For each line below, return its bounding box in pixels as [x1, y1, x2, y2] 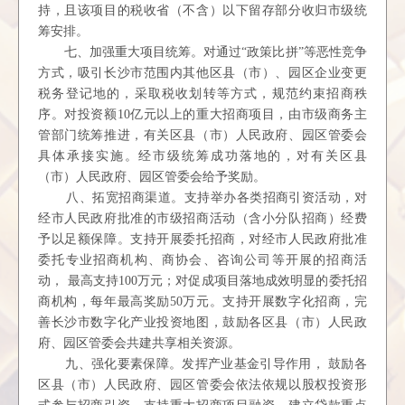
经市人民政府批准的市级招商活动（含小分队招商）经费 [38, 212, 367, 225]
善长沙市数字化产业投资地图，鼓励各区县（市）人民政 [38, 316, 367, 329]
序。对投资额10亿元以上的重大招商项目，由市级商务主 [38, 108, 367, 121]
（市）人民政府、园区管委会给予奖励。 [38, 170, 267, 184]
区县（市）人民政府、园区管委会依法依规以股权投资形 [38, 378, 367, 391]
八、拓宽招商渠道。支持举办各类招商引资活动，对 [66, 191, 367, 204]
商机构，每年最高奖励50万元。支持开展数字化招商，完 [38, 295, 367, 308]
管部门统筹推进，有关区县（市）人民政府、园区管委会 [38, 128, 367, 142]
